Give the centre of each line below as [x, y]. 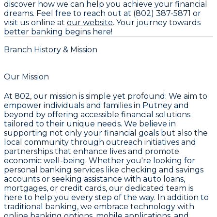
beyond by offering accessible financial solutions [97, 115]
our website [90, 22]
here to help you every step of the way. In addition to [106, 198]
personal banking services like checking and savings [104, 170]
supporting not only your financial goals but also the [106, 133]
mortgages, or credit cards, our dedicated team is [99, 188]
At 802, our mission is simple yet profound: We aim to [106, 96]
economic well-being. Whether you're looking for [100, 161]
